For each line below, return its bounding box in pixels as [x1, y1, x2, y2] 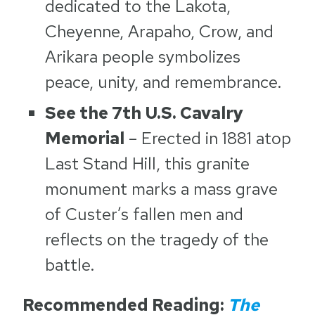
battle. [45, 254, 95, 276]
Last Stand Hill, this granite [45, 153, 250, 174]
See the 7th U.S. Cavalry [45, 102, 243, 124]
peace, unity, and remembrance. [45, 71, 282, 93]
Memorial [45, 127, 124, 149]
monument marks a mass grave [45, 178, 278, 200]
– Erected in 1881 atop [124, 127, 291, 149]
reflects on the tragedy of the [45, 229, 269, 250]
